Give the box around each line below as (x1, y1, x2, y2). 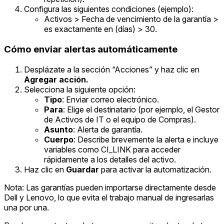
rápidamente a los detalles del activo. (44, 154, 176, 164)
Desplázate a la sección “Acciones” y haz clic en (24, 64, 199, 74)
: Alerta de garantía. (73, 124, 142, 134)
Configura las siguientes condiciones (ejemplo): (24, 4, 193, 14)
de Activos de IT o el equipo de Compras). (44, 114, 196, 124)
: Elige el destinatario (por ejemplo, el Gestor (63, 104, 219, 114)
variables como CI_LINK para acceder (44, 144, 180, 154)
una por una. (4, 202, 49, 212)
